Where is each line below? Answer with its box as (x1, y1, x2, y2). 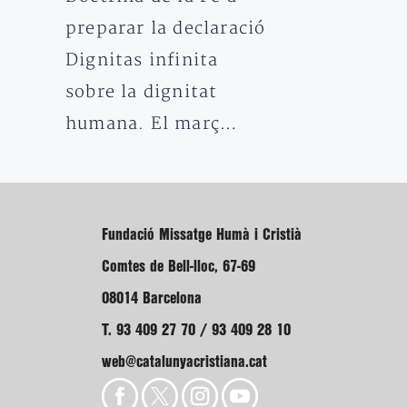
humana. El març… (65, 114, 239, 134)
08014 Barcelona (102, 292, 202, 305)
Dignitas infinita (65, 50, 219, 71)
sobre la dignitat (65, 82, 218, 103)
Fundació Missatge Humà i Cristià (102, 228, 302, 242)
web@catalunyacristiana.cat (102, 355, 267, 369)
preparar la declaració (65, 18, 266, 39)
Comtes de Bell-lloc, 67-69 (102, 260, 255, 273)
